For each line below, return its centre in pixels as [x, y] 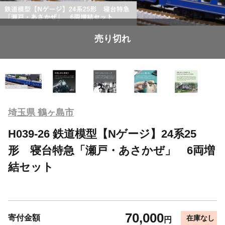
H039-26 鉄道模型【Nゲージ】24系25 [102, 134]
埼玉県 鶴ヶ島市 [41, 112]
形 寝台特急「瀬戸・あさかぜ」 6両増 [111, 150]
